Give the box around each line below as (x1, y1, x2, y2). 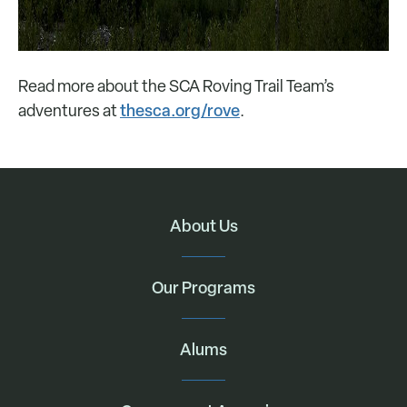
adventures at (18, 100, 120, 121)
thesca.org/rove (120, 99, 240, 122)
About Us (169, 214, 238, 237)
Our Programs (152, 276, 255, 299)
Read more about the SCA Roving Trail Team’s (18, 75, 334, 96)
